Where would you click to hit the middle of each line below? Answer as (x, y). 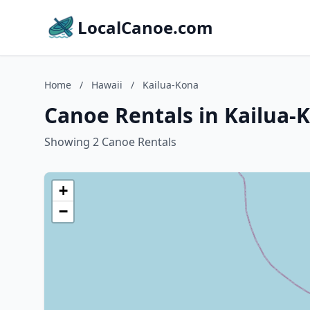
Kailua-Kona (171, 85)
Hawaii (107, 85)
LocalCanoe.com (145, 27)
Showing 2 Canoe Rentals (110, 142)
